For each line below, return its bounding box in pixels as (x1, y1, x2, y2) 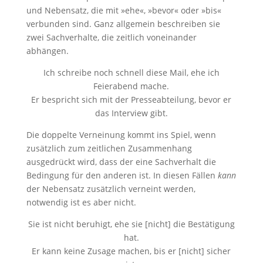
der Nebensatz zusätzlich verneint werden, (26, 183, 195, 194)
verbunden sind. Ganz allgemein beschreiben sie (26, 18, 220, 29)
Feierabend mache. (93, 80, 170, 92)
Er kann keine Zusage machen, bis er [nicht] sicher (32, 245, 231, 257)
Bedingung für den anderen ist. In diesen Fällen (26, 170, 218, 181)
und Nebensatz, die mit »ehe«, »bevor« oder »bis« (26, 5, 221, 16)
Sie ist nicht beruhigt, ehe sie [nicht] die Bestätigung (28, 218, 235, 230)
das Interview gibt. (95, 107, 168, 119)
